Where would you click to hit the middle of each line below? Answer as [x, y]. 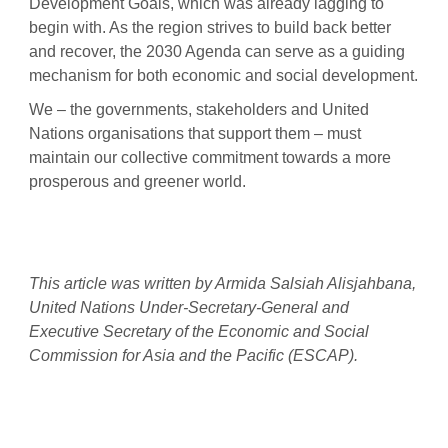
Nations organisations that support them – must [195, 133]
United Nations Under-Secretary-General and [189, 307]
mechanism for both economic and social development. [223, 75]
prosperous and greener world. [137, 181]
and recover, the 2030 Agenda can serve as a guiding [217, 51]
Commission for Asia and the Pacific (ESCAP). [193, 355]
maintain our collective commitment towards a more [210, 157]
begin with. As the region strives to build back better [210, 27]
